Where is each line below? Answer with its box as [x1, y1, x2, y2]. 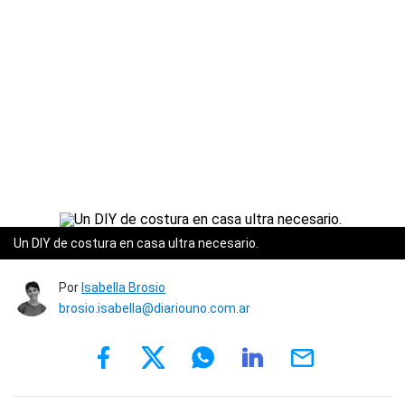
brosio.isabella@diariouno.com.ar [59, 301, 250, 316]
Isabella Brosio [81, 280, 165, 295]
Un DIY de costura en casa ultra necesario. [14, 236, 261, 250]
